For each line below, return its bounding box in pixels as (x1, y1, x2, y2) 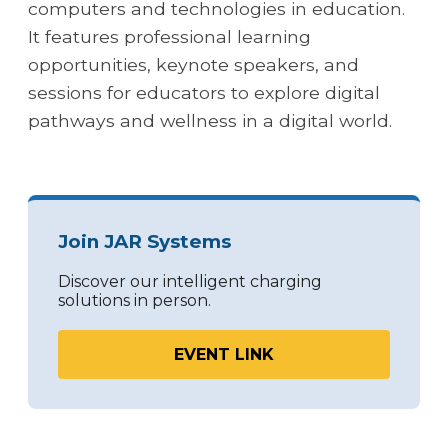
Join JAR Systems (58, 229, 231, 253)
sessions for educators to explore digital (28, 81, 380, 103)
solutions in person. (58, 290, 211, 310)
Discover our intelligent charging (58, 271, 322, 291)
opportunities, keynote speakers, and (28, 53, 359, 75)
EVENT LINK (174, 344, 274, 364)
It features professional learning (28, 25, 311, 47)
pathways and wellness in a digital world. (28, 109, 392, 131)
